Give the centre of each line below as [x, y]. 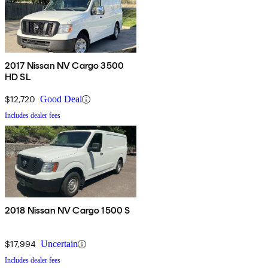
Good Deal [61, 99]
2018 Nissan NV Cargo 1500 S [68, 211]
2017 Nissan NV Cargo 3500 [64, 66]
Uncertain [59, 244]
